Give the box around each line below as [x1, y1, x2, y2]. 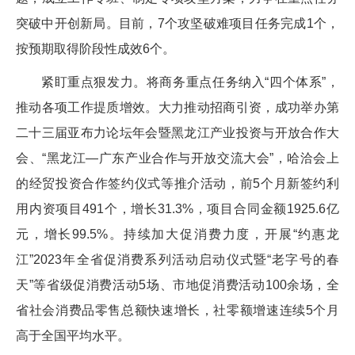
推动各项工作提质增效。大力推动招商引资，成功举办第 [16, 100, 339, 114]
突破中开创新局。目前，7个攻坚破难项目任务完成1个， [16, 16, 339, 30]
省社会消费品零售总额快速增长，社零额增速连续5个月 [16, 303, 339, 317]
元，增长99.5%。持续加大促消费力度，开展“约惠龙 [16, 227, 339, 241]
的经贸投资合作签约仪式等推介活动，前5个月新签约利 [16, 176, 339, 190]
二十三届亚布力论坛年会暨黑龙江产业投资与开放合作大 [16, 125, 339, 139]
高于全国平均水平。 [16, 328, 130, 342]
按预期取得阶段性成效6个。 [16, 41, 175, 55]
